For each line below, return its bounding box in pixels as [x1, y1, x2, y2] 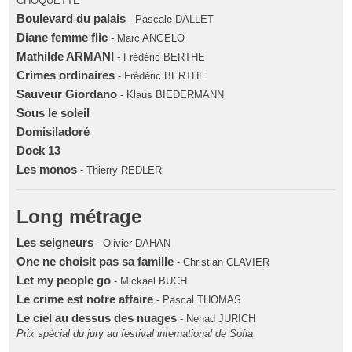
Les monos [16, 163, 78, 176]
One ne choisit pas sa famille [16, 255, 174, 268]
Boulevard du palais [16, 12, 126, 25]
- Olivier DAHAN [93, 236, 171, 249]
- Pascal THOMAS [153, 293, 242, 306]
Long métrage [16, 205, 142, 227]
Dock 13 [16, 144, 61, 157]
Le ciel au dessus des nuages [16, 311, 178, 324]
